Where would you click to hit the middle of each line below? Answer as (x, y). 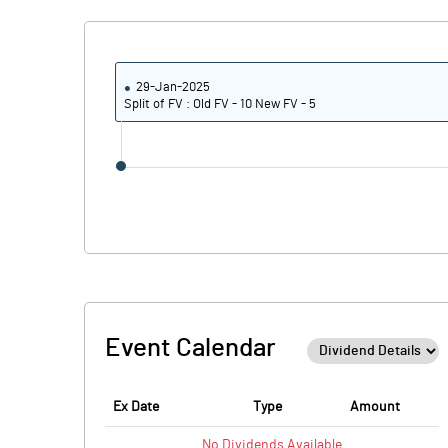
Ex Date (136, 407)
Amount (375, 407)
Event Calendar (190, 348)
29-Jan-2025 (173, 87)
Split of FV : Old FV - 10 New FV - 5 (220, 104)
